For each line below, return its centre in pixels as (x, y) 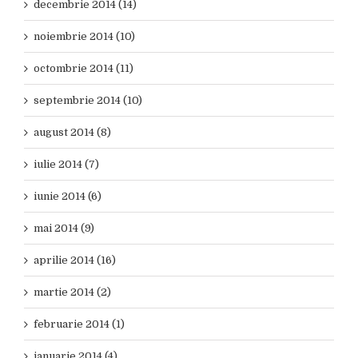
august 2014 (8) (72, 132)
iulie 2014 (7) (66, 164)
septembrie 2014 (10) (88, 100)
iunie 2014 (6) (68, 196)
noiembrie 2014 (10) (84, 36)
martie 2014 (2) (72, 292)
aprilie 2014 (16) (75, 260)
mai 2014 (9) (64, 228)
